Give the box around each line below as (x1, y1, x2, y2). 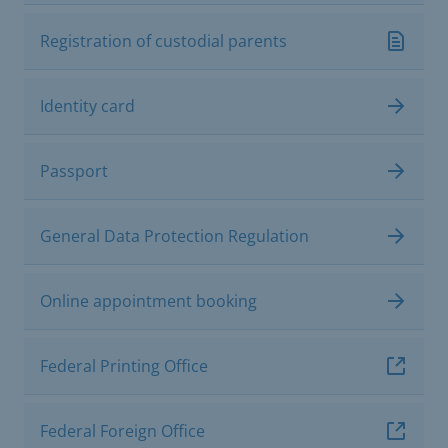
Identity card (40, 94, 135, 117)
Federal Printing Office (40, 354, 208, 377)
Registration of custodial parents (40, 29, 287, 52)
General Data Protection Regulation (40, 224, 309, 247)
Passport (40, 159, 108, 182)
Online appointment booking (40, 289, 257, 312)
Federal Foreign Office (40, 419, 205, 442)
